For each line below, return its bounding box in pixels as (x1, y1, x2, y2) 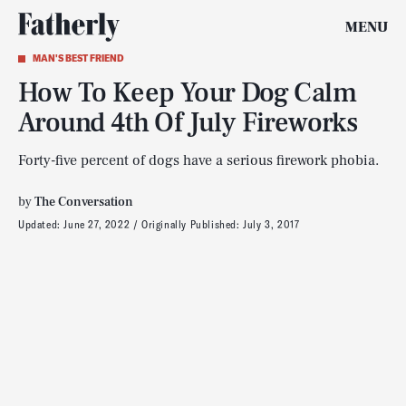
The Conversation (34, 194, 133, 210)
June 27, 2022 (63, 217, 130, 231)
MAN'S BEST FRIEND (33, 53, 123, 64)
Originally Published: (141, 217, 244, 231)
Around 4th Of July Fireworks (18, 105, 358, 140)
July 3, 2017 (243, 217, 300, 231)
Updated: (18, 217, 64, 231)
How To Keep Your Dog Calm (18, 75, 356, 111)
